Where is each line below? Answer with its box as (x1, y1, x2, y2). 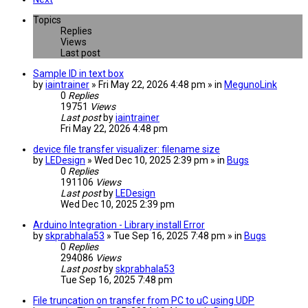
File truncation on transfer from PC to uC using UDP (33, 295, 254, 307)
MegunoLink (224, 79, 277, 91)
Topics (33, 14, 61, 26)
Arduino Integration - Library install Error (33, 219, 205, 231)
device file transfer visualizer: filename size (33, 144, 220, 155)
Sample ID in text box (33, 68, 124, 80)
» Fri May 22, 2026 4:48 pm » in (91, 79, 224, 91)
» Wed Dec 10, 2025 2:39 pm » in (87, 155, 227, 166)
